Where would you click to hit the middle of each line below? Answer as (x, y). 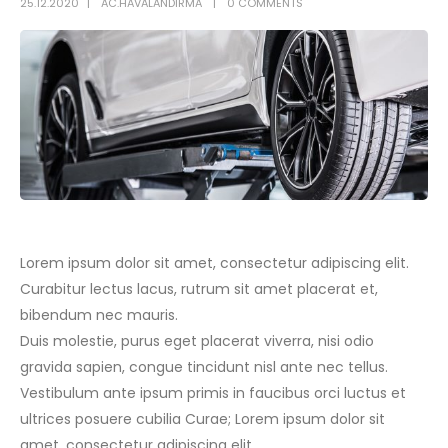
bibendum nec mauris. (99, 314)
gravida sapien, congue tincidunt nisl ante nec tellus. (204, 366)
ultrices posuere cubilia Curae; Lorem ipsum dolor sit (202, 418)
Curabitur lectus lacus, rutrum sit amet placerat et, (199, 288)
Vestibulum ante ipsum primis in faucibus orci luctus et (213, 392)
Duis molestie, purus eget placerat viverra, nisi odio (197, 340)
